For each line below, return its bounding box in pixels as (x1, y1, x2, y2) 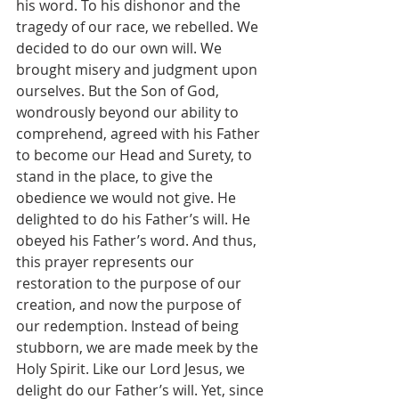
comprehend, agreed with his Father (16, 124, 264, 143)
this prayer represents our (16, 252, 198, 272)
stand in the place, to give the (16, 167, 216, 186)
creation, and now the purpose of (16, 295, 244, 314)
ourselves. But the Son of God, (16, 81, 223, 101)
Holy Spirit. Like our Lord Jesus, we (16, 359, 248, 379)
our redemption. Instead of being (16, 316, 242, 336)
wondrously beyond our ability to (16, 102, 242, 122)
